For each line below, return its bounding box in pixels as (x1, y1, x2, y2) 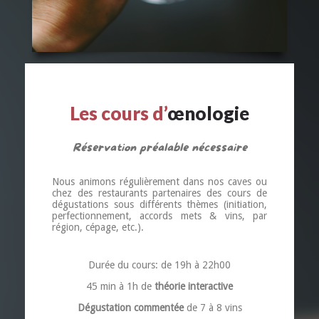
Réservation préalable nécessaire (72, 140, 247, 155)
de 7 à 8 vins (183, 301, 242, 313)
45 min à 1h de (86, 280, 155, 292)
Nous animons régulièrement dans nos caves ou (51, 175, 268, 187)
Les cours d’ (70, 101, 167, 125)
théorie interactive (155, 280, 233, 292)
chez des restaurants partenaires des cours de (51, 187, 268, 199)
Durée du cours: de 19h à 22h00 (88, 258, 231, 271)
